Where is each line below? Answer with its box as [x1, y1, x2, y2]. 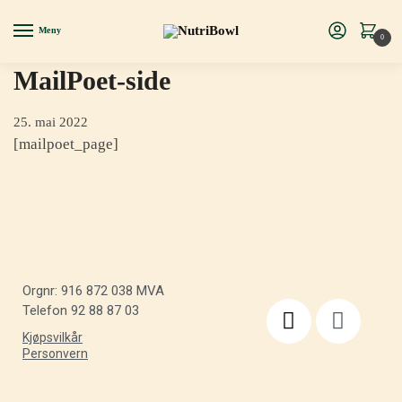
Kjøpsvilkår [22, 329, 83, 345]
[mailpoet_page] [13, 135, 118, 153]
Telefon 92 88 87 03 [22, 302, 139, 319]
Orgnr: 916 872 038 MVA [22, 283, 164, 300]
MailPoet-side [13, 66, 170, 95]
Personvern [22, 345, 88, 361]
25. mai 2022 [13, 115, 88, 129]
